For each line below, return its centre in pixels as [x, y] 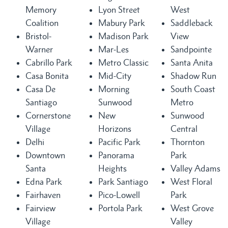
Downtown [45, 155]
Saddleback [192, 23]
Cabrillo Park [49, 62]
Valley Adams [196, 168]
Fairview [40, 208]
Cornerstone [48, 115]
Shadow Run [194, 76]
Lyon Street [119, 9]
